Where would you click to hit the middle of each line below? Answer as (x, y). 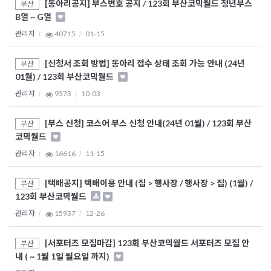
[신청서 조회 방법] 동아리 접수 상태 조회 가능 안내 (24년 (145, 64)
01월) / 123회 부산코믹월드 (65, 77)
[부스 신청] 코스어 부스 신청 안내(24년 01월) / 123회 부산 (148, 123)
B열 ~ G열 (34, 17)
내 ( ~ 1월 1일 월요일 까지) (63, 256)
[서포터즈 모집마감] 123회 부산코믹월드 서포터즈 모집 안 (147, 243)
